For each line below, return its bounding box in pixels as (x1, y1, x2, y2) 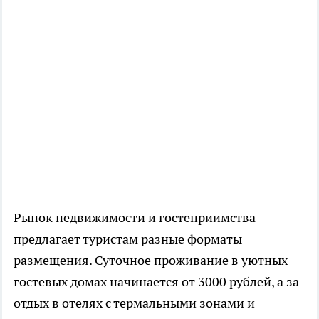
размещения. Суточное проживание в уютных (14, 252, 288, 269)
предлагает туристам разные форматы (14, 231, 242, 248)
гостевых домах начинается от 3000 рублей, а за (14, 273, 299, 291)
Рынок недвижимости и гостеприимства (14, 209, 256, 226)
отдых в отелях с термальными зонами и (14, 295, 255, 312)
